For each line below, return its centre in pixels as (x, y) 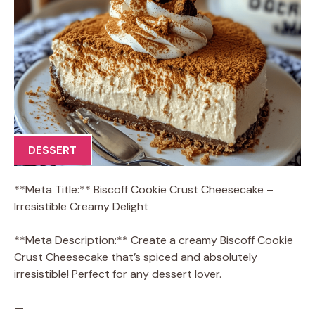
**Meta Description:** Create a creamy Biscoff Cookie (154, 240)
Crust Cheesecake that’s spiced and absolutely (136, 257)
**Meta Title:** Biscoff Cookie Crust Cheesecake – (144, 189)
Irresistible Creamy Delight (81, 206)
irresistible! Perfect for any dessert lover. (118, 274)
